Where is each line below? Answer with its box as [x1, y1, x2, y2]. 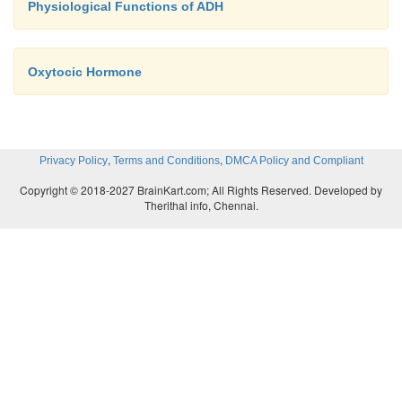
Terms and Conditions [112, 153, 220, 167]
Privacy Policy [39, 153, 108, 167]
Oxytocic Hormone [28, 64, 142, 79]
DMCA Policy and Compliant [224, 153, 363, 167]
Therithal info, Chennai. [144, 197, 258, 213]
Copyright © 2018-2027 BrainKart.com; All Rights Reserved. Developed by [20, 181, 382, 197]
